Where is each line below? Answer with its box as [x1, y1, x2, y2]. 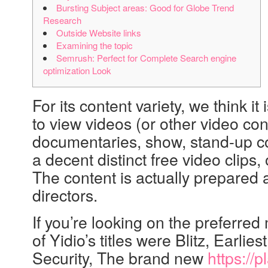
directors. [32, 184, 98, 206]
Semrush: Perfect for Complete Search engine [56, 51, 236, 64]
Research [43, 14, 81, 26]
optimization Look [43, 64, 111, 77]
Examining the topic [56, 39, 133, 51]
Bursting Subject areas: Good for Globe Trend [56, 1, 234, 14]
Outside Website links [56, 26, 141, 39]
